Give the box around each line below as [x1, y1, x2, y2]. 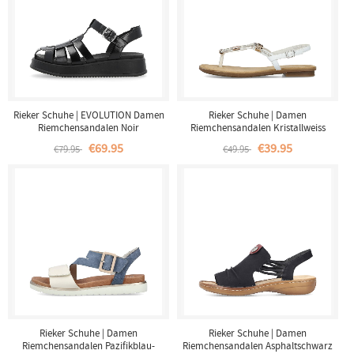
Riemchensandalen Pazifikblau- [22, 339, 155, 352]
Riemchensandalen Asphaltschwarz [183, 339, 333, 352]
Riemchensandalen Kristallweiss [190, 121, 326, 134]
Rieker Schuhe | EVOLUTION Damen [13, 108, 164, 122]
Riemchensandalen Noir [38, 121, 139, 134]
